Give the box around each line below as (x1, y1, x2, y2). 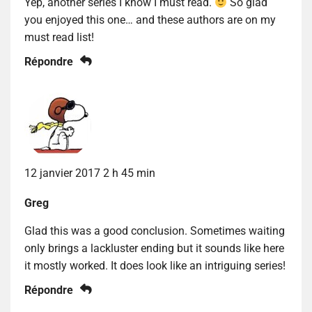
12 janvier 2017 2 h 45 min (24, 166, 155, 180)
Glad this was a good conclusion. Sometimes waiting (24, 224, 285, 238)
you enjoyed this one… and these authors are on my (24, 13, 276, 27)
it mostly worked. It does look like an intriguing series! (24, 259, 286, 273)
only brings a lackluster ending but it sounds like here (24, 242, 284, 256)
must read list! (24, 31, 94, 45)
